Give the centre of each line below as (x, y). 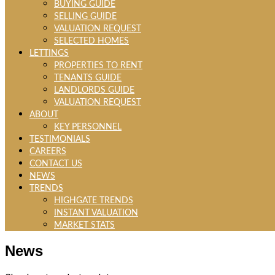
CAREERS (48, 151)
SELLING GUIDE (85, 16)
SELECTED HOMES (91, 41)
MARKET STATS (84, 225)
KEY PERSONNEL (88, 127)
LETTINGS (49, 53)
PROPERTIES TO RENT (98, 65)
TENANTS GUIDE (88, 78)
